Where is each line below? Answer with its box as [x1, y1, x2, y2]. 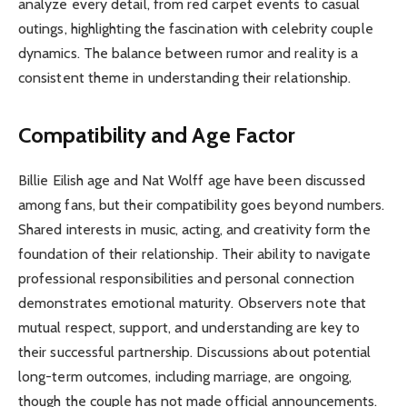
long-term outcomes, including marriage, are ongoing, [18, 368, 352, 386]
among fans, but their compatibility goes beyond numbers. [18, 196, 385, 214]
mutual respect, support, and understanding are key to [18, 319, 361, 337]
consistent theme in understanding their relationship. [18, 69, 352, 87]
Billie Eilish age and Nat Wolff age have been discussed [18, 172, 366, 190]
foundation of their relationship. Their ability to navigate [18, 245, 371, 263]
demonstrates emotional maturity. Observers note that [18, 294, 367, 313]
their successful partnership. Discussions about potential [18, 343, 372, 362]
